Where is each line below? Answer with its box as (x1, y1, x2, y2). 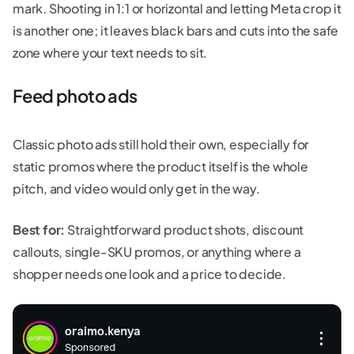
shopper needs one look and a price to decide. (13, 265, 286, 283)
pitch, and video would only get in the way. (13, 180, 260, 198)
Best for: (13, 221, 66, 239)
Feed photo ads (13, 85, 137, 107)
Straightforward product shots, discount (65, 221, 304, 239)
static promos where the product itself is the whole (13, 158, 308, 175)
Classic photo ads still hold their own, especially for (13, 136, 310, 153)
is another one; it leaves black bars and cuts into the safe (13, 22, 339, 40)
